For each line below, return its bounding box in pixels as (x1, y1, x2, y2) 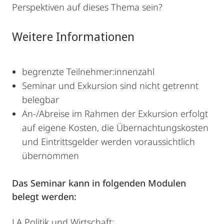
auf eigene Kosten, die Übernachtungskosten (22, 121, 208, 134)
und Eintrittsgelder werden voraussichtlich (22, 135, 195, 148)
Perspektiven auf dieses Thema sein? (12, 1, 162, 13)
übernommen (22, 149, 79, 162)
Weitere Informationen (12, 28, 134, 45)
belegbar (22, 93, 59, 106)
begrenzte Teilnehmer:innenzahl (22, 65, 157, 78)
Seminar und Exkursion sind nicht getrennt (22, 79, 198, 92)
